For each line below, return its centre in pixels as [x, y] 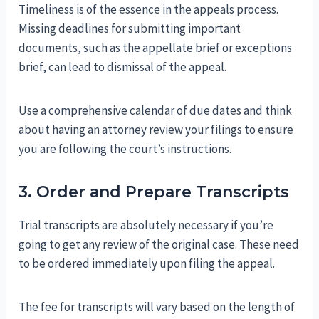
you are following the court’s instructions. [125, 148]
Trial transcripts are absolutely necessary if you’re [146, 225]
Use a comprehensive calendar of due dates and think [156, 110]
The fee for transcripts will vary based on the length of [157, 307]
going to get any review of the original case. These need [159, 244]
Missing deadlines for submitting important [130, 28]
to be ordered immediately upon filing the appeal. [147, 263]
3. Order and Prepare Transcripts [154, 192]
